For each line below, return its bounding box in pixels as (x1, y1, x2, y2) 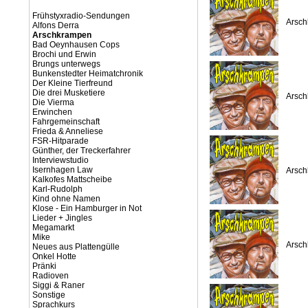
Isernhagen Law (32, 165, 93, 175)
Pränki (32, 261, 56, 271)
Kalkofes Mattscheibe (32, 175, 112, 184)
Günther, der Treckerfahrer (32, 146, 131, 155)
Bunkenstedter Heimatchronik (32, 69, 143, 78)
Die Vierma (32, 98, 74, 107)
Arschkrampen (32, 30, 91, 40)
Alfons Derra (32, 21, 79, 30)
